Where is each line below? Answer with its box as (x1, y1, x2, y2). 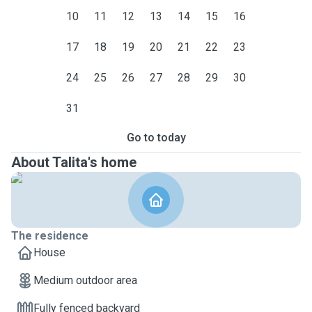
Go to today (126, 131, 186, 144)
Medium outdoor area (33, 274, 137, 287)
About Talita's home (11, 154, 136, 171)
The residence (11, 229, 88, 242)
